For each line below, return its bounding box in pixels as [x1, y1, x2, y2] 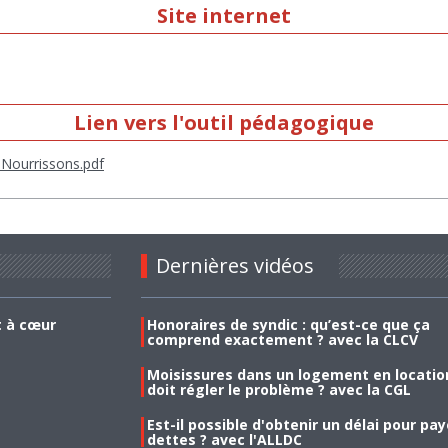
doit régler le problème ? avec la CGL [146, 379, 411, 399]
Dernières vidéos [155, 251, 314, 279]
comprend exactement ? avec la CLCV [146, 329, 418, 349]
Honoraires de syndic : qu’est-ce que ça [146, 314, 430, 334]
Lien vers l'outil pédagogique [74, 109, 374, 137]
